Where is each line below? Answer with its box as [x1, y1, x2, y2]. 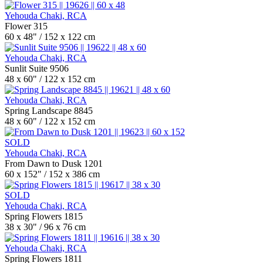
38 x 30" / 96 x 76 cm [5, 222, 86, 232]
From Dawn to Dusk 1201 [5, 159, 103, 168]
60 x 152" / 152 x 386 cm [5, 169, 100, 179]
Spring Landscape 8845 [5, 106, 93, 116]
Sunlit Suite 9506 [5, 63, 69, 73]
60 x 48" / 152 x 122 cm [5, 32, 95, 42]
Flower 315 [5, 21, 48, 31]
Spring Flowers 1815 [5, 211, 83, 221]
